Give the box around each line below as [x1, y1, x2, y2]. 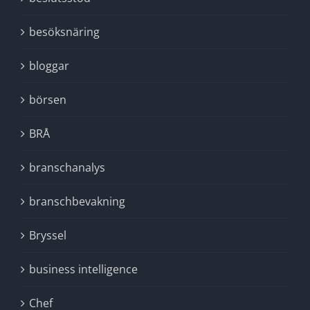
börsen [29, 92, 66, 107]
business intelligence [29, 262, 138, 277]
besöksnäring [29, 24, 100, 39]
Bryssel [29, 228, 66, 243]
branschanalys [29, 160, 105, 175]
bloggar [29, 58, 69, 73]
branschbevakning [29, 194, 125, 209]
